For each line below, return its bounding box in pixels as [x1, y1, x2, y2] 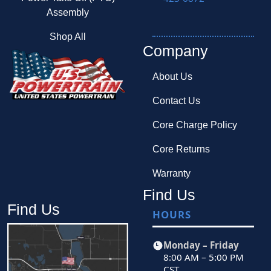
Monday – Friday [163, 238, 239, 251]
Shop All [50, 31, 86, 42]
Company [143, 42, 208, 60]
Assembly [47, 7, 89, 18]
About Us [152, 71, 192, 82]
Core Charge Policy [152, 120, 237, 131]
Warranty [152, 168, 191, 179]
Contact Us [152, 96, 200, 106]
